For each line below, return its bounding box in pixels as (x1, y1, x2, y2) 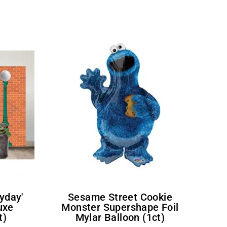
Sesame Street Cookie (67, 191, 74, 203)
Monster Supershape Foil (61, 201, 179, 213)
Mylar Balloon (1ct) (75, 211, 165, 223)
